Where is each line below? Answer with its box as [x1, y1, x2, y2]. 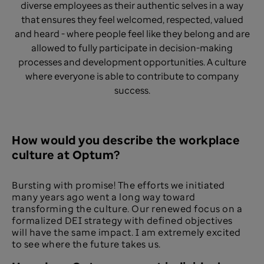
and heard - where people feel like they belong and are [14, 27, 250, 40]
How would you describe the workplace [12, 132, 240, 148]
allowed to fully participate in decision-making [31, 41, 233, 54]
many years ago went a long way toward [12, 190, 196, 203]
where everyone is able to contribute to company [25, 70, 239, 82]
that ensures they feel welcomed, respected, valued [21, 13, 243, 26]
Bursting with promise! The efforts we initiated [12, 179, 225, 192]
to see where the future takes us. [12, 237, 161, 250]
